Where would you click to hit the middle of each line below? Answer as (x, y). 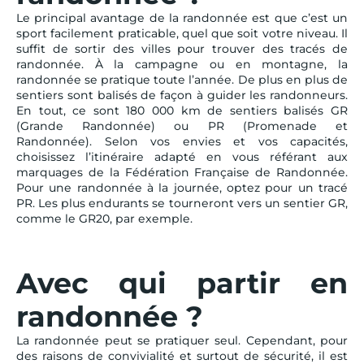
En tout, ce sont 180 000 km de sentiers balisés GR (182, 110)
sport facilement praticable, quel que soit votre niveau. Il (182, 33)
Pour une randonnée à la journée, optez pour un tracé (182, 187)
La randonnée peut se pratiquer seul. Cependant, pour (182, 340)
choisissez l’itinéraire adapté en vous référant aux (182, 156)
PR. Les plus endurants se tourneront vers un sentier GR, (182, 203)
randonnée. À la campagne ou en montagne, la (182, 64)
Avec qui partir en (182, 283)
